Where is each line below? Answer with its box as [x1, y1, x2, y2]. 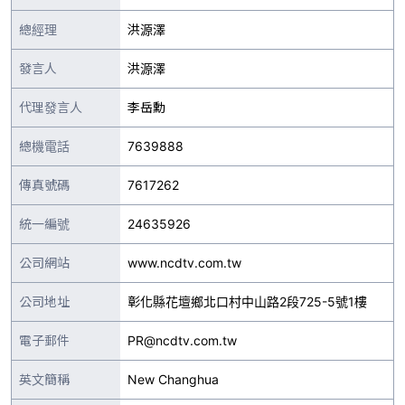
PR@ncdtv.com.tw [127, 333, 237, 348]
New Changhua [127, 372, 219, 387]
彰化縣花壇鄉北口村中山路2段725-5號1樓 [127, 294, 367, 309]
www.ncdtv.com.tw [127, 255, 241, 270]
